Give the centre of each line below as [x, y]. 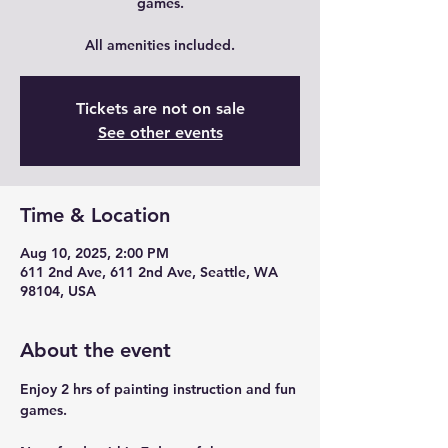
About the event [95, 350]
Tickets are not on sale [160, 108]
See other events [160, 132]
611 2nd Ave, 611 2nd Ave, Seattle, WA [149, 272]
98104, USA [58, 291]
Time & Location [95, 215]
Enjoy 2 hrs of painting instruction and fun [160, 389]
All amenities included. [160, 45]
